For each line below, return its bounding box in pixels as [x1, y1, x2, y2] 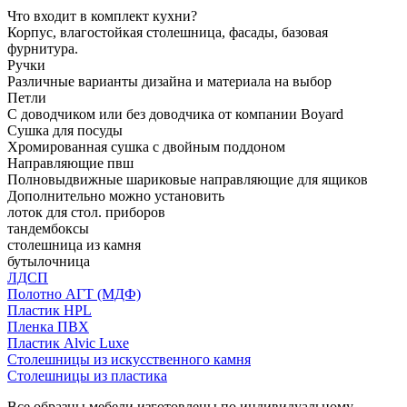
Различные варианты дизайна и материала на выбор [7, 73, 332, 89]
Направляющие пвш [7, 154, 134, 171]
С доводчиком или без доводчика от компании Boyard [7, 105, 343, 122]
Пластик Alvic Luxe [7, 334, 129, 351]
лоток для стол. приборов [7, 203, 165, 220]
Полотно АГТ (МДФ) [7, 285, 141, 302]
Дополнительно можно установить [7, 187, 224, 203]
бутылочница [7, 253, 90, 269]
